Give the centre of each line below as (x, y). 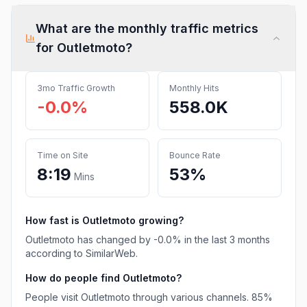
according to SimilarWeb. (82, 253)
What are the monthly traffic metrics (147, 28)
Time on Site (63, 155)
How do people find (74, 278)
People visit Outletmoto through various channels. (137, 297)
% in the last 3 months (221, 240)
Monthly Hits (194, 88)
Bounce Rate (195, 155)
